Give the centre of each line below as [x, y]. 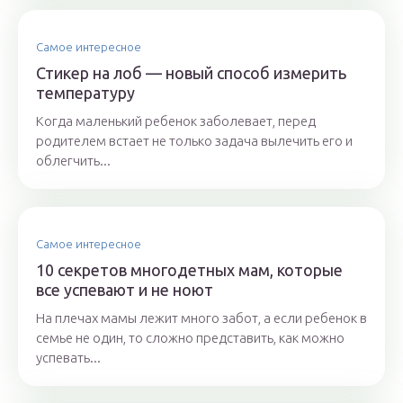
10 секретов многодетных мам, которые [189, 270]
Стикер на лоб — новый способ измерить [191, 73]
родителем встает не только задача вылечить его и [194, 141]
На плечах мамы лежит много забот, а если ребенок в [201, 318]
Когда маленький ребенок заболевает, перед [176, 121]
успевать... [68, 358]
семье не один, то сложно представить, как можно [190, 338]
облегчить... [73, 161]
